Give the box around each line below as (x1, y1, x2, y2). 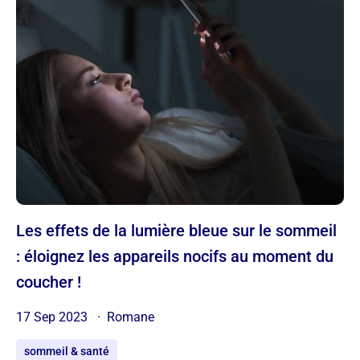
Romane (107, 309, 154, 325)
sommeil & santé (24, 345, 109, 358)
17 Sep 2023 (16, 309, 91, 325)
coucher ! (16, 272, 81, 292)
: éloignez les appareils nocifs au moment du (16, 247, 333, 267)
